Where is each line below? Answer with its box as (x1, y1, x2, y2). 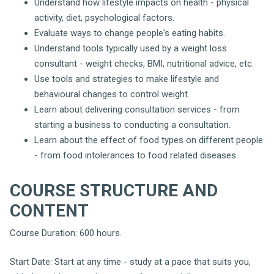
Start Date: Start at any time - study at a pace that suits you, (10, 256, 251, 267)
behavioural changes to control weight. (34, 88, 190, 100)
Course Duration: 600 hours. (10, 227, 122, 239)
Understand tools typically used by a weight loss (34, 42, 227, 54)
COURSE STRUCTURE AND (10, 180, 218, 201)
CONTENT (10, 200, 89, 221)
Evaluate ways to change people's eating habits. (34, 27, 225, 39)
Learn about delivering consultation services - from (34, 103, 240, 115)
